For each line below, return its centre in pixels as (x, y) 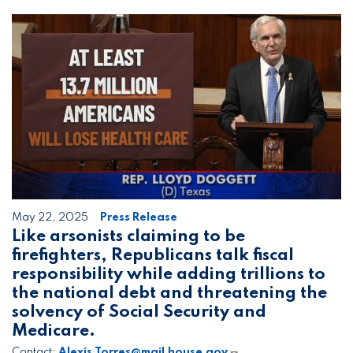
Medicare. (54, 331)
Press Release (139, 218)
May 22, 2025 (50, 218)
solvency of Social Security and (139, 312)
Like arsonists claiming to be (128, 237)
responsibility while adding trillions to (169, 275)
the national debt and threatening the (169, 294)
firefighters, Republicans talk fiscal (153, 256)
